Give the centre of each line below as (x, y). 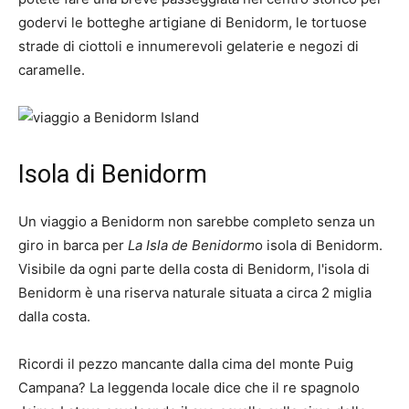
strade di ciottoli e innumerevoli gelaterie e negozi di (189, 47)
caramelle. (52, 70)
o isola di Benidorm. (319, 246)
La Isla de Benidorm (191, 246)
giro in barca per (73, 246)
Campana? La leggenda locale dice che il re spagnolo (189, 388)
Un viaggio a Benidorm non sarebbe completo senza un (197, 222)
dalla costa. (54, 317)
